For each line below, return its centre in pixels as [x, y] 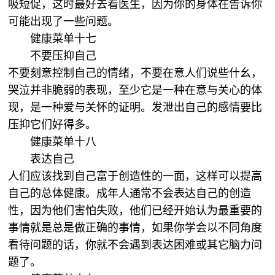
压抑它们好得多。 [54, 125]
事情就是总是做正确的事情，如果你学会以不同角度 [135, 228]
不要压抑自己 [64, 56]
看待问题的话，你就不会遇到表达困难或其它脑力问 [135, 245]
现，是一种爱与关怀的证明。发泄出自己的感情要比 [135, 107]
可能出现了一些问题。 [65, 21]
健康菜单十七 [65, 39]
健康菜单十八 [65, 142]
